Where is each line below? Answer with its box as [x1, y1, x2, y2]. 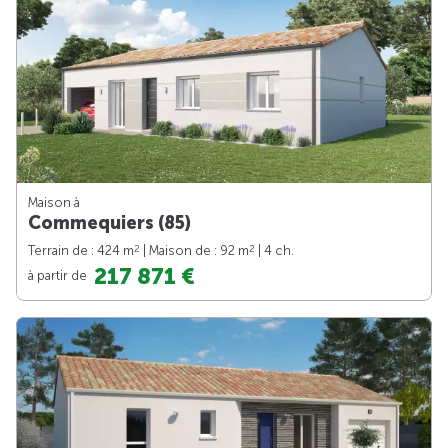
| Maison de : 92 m [140, 242, 249, 258]
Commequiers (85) [28, 211, 191, 234]
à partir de [28, 267, 90, 283]
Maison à [28, 194, 80, 210]
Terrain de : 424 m [28, 242, 134, 258]
